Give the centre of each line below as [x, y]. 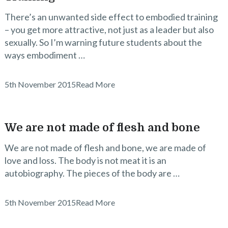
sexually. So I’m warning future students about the [103, 42]
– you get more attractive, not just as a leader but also [109, 30]
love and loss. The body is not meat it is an [85, 160]
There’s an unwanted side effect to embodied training [111, 17]
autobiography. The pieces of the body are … [92, 173]
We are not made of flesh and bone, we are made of [105, 148]
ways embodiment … [45, 55]
